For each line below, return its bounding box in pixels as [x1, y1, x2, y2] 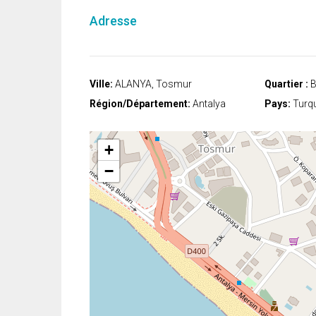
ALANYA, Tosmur [113, 78, 192, 90]
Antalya [190, 98, 226, 110]
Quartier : [265, 78, 308, 90]
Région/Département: [90, 98, 190, 110]
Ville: [90, 78, 113, 90]
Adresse [90, 13, 137, 29]
